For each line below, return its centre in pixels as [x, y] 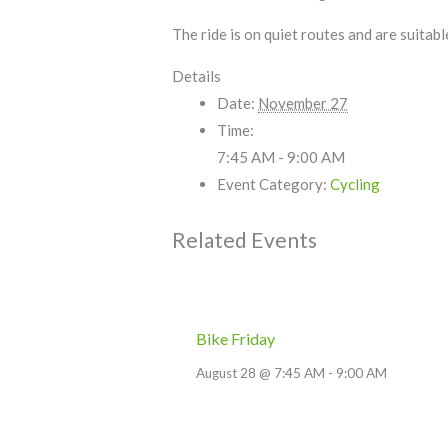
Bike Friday [235, 339]
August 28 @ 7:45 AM [260, 373]
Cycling [355, 184]
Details [197, 76]
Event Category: [272, 184]
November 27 [303, 103]
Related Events [245, 239]
